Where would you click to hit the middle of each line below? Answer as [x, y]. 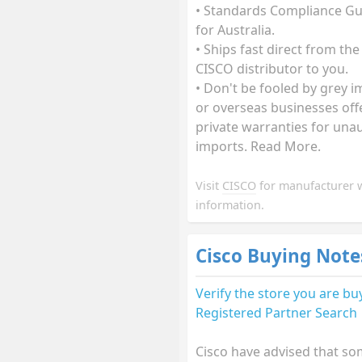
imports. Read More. [258, 147]
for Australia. [235, 30]
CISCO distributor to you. [272, 69]
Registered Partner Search [276, 312]
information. [230, 205]
